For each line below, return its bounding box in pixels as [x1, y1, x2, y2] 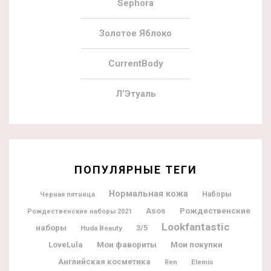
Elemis [191, 257, 214, 266]
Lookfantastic [161, 220, 230, 233]
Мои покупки [171, 239, 223, 249]
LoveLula [48, 240, 83, 249]
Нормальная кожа [108, 188, 188, 198]
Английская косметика [57, 256, 151, 266]
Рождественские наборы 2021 [27, 207, 132, 215]
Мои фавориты [97, 239, 157, 249]
